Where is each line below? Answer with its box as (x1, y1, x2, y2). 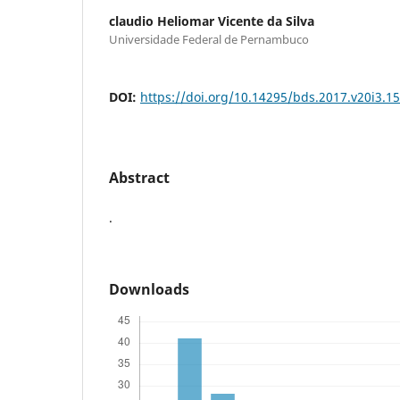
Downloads (109, 279, 189, 299)
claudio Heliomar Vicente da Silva (109, 12, 314, 29)
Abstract (109, 167, 170, 187)
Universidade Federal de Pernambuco (109, 30, 309, 47)
